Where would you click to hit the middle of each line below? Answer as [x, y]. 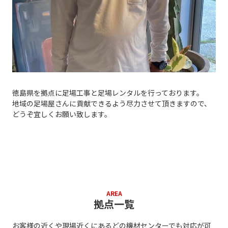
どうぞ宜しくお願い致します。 [62, 114]
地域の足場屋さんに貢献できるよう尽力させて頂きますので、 [111, 103]
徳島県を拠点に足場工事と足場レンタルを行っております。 [108, 92]
